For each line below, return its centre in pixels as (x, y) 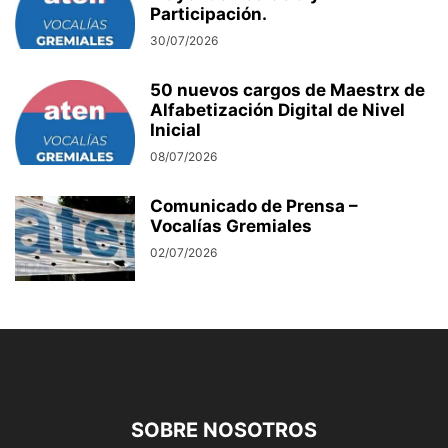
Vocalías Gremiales (231, 226)
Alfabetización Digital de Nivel (277, 110)
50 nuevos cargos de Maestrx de (287, 90)
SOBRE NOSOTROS (224, 430)
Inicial (175, 130)
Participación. (208, 14)
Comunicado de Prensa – (254, 206)
